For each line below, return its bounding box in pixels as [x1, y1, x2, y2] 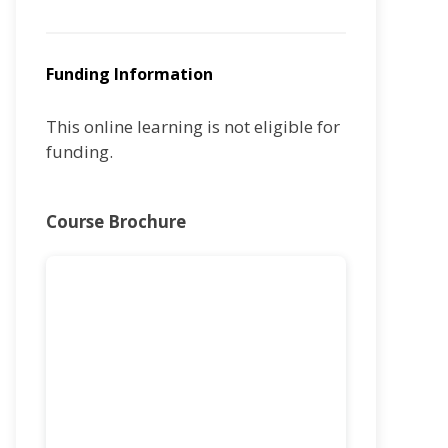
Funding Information [46, 62, 213, 85]
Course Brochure [46, 209, 186, 233]
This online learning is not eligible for [46, 114, 340, 138]
